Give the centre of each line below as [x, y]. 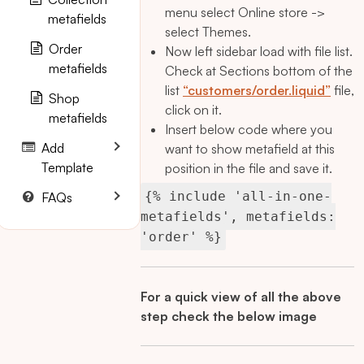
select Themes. [208, 32]
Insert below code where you [249, 129]
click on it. [193, 110]
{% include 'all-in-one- [238, 196]
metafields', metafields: [238, 217]
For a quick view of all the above [241, 297]
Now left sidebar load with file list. [259, 51]
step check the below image [229, 316]
